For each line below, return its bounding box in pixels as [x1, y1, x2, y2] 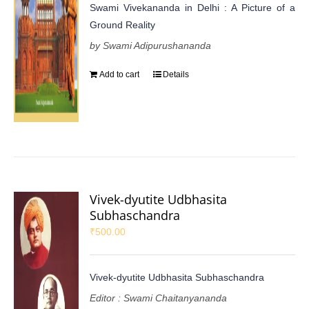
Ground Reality [90, 19, 156, 30]
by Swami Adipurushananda [90, 39, 212, 51]
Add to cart [99, 69, 140, 79]
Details [163, 69, 190, 79]
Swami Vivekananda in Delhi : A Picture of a [90, 1, 295, 13]
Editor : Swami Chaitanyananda [90, 292, 228, 303]
